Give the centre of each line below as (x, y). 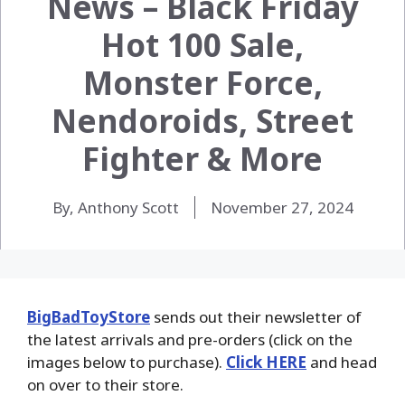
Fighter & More (202, 158)
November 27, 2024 (282, 207)
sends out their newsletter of (258, 316)
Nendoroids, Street (202, 120)
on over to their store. (105, 384)
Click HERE (266, 362)
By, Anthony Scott (115, 207)
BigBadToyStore (89, 316)
